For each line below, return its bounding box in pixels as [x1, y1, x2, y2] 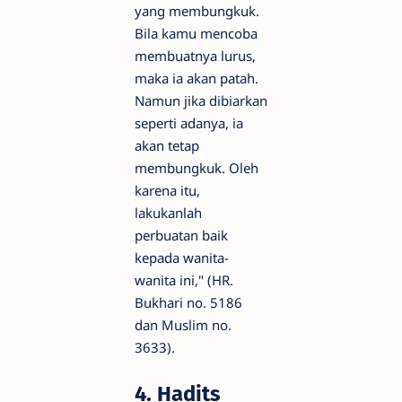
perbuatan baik [135, 225, 228, 244]
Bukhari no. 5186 [135, 293, 242, 311]
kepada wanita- [135, 248, 229, 267]
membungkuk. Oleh [135, 158, 258, 177]
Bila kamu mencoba [135, 23, 258, 42]
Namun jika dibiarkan [135, 91, 267, 109]
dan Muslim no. [135, 315, 232, 334]
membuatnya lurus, [135, 46, 256, 65]
